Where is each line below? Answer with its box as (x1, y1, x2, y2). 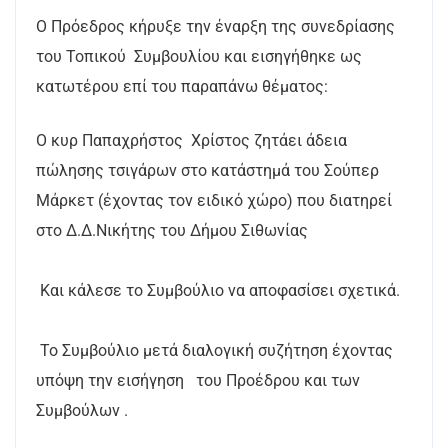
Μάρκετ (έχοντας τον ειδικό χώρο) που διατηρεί (36, 191, 392, 210)
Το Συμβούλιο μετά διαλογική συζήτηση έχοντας (36, 341, 393, 360)
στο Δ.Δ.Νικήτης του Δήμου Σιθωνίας (36, 221, 308, 240)
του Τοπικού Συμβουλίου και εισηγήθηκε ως (36, 47, 362, 66)
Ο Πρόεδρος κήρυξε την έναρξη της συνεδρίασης (36, 17, 395, 36)
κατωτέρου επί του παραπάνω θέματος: (36, 77, 328, 96)
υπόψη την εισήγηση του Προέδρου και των (36, 371, 360, 390)
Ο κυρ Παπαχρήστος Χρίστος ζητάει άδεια (36, 131, 347, 150)
